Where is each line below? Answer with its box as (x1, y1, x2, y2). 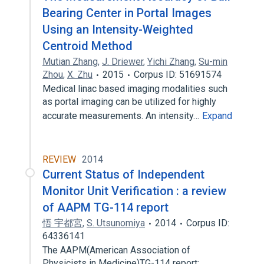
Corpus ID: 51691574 (134, 69, 222, 80)
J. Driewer (102, 56, 143, 67)
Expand (202, 110, 232, 121)
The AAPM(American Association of (42, 245, 190, 256)
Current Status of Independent (42, 167, 204, 181)
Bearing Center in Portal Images (42, 6, 212, 20)
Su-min (199, 56, 227, 67)
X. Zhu (67, 69, 93, 80)
